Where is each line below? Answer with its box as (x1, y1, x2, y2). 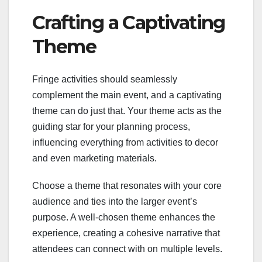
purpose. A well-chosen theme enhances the (32, 212, 215, 223)
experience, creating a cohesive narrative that (32, 228, 220, 239)
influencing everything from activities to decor (32, 137, 218, 148)
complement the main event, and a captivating (32, 90, 222, 101)
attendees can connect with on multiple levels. (32, 244, 222, 254)
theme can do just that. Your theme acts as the (32, 106, 222, 116)
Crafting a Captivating (32, 11, 225, 34)
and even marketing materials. (32, 153, 157, 164)
